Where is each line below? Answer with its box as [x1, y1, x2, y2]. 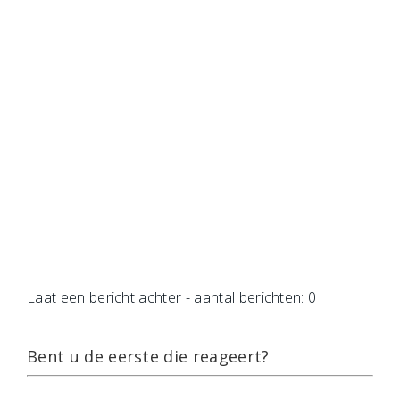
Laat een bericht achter [27, 287, 182, 307]
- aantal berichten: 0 [181, 287, 317, 307]
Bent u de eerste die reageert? [27, 346, 270, 367]
